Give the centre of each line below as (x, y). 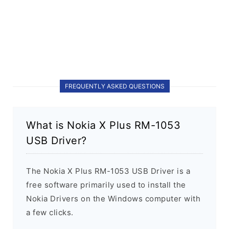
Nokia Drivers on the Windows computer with (113, 198)
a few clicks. (50, 212)
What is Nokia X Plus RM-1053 (103, 125)
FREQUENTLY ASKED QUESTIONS (114, 86)
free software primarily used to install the (106, 185)
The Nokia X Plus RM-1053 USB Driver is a (108, 171)
